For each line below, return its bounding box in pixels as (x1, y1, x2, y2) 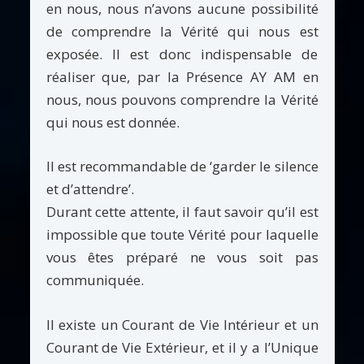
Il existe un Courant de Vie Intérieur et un (45, 315, 318, 335)
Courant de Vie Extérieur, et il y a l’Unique (45, 338, 318, 357)
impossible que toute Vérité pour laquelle (45, 225, 318, 245)
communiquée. (45, 271, 144, 290)
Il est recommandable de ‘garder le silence (45, 157, 318, 176)
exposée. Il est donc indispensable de (45, 44, 318, 63)
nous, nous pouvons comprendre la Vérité (45, 89, 318, 109)
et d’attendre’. (45, 180, 134, 199)
